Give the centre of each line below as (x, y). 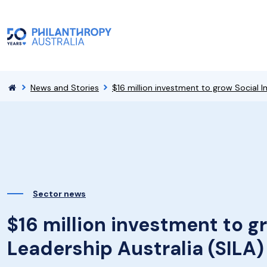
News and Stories (65, 88)
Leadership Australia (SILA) (136, 248)
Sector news (59, 193)
